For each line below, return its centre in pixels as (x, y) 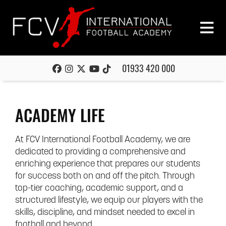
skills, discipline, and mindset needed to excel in (105, 213)
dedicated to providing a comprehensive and (100, 152)
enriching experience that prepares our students (108, 164)
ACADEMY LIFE (60, 115)
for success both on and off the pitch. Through (105, 176)
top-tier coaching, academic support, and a (99, 188)
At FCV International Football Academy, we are (103, 140)
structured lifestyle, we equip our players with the (109, 201)
